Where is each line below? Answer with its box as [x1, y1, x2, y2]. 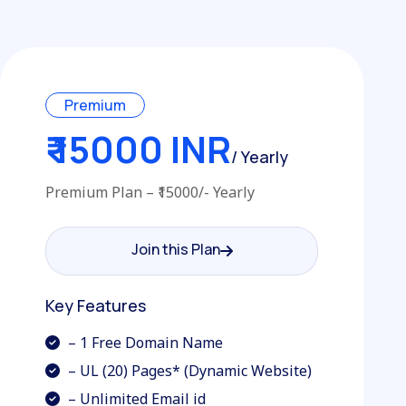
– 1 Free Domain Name [64, 333, 224, 353]
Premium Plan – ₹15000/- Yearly [45, 182, 256, 202]
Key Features [45, 295, 147, 316]
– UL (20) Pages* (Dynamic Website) [64, 361, 313, 381]
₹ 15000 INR [45, 124, 232, 174]
